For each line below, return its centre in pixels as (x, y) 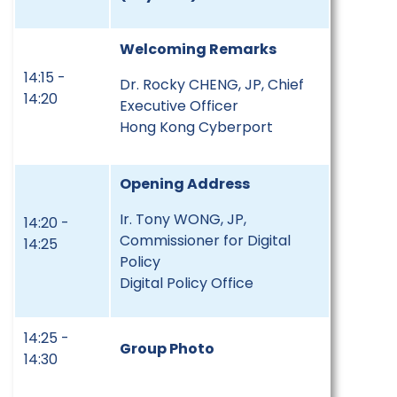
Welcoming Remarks (198, 49)
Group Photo (167, 348)
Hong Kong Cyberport (196, 127)
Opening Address (185, 183)
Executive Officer (179, 105)
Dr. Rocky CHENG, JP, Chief (212, 84)
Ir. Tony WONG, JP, (183, 219)
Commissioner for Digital (205, 240)
